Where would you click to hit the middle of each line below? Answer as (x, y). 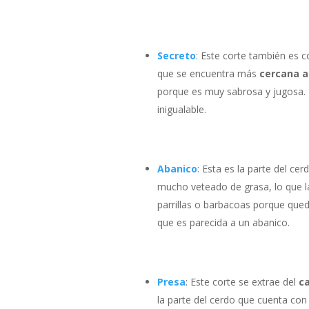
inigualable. (181, 110)
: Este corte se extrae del (242, 282)
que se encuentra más (208, 74)
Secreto (176, 56)
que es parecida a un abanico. (223, 223)
